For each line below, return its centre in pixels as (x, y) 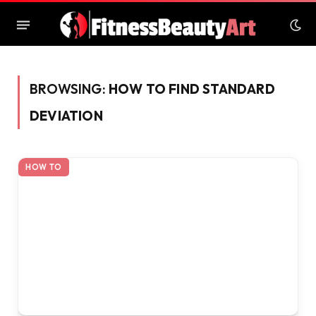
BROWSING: (69, 89)
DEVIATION (66, 116)
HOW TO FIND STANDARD (192, 89)
